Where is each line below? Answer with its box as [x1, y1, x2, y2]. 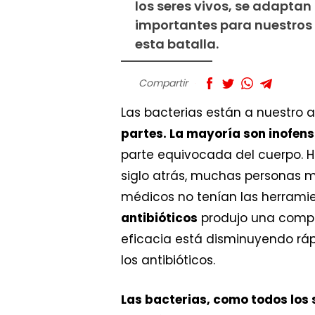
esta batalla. [135, 35, 219, 53]
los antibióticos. [121, 252, 215, 269]
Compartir [139, 76, 188, 91]
